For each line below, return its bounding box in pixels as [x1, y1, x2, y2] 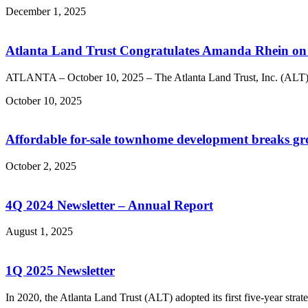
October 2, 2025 [5, 159, 76, 172]
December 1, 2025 [5, 5, 86, 18]
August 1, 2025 [5, 225, 73, 238]
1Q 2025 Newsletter [5, 263, 115, 278]
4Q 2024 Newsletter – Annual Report [5, 197, 213, 212]
